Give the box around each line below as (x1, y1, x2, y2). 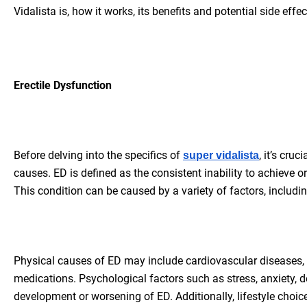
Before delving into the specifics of (14, 149, 183, 162)
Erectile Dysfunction (14, 78, 112, 92)
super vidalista (183, 149, 259, 162)
